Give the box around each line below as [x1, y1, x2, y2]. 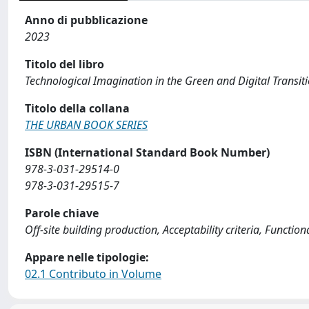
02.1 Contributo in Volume [25, 266, 161, 281]
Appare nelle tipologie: [25, 250, 149, 265]
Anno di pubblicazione [25, 12, 148, 28]
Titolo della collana [25, 101, 130, 116]
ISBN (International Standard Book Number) [25, 145, 270, 160]
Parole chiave [25, 206, 99, 221]
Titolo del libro [25, 57, 104, 72]
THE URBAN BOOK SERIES [25, 117, 148, 132]
